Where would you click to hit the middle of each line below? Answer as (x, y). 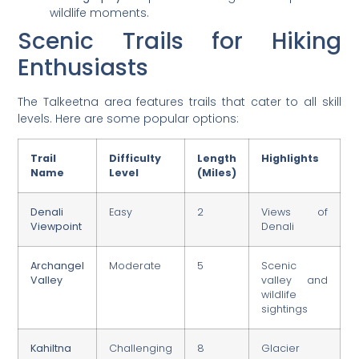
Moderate (135, 265)
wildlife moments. (100, 12)
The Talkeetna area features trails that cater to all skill (179, 101)
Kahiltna (51, 348)
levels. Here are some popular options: (129, 118)
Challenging (141, 348)
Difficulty (135, 158)
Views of (295, 212)
